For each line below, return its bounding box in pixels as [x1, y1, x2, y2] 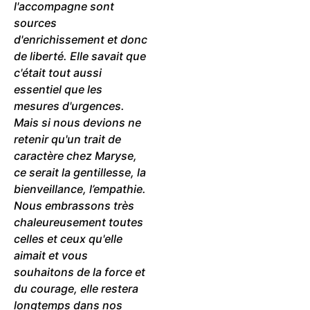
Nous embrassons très [14, 198, 134, 212]
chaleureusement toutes [14, 215, 143, 229]
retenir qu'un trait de [14, 131, 121, 146]
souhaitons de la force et [14, 264, 145, 279]
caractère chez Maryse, [14, 148, 137, 163]
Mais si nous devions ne [14, 115, 141, 129]
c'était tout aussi [14, 65, 102, 80]
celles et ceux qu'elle [14, 231, 122, 246]
